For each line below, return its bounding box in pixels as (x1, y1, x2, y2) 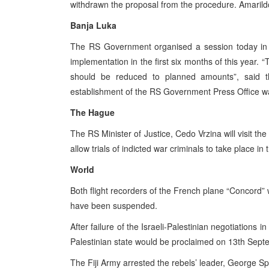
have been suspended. (70, 199, 157, 211)
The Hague (70, 106, 115, 118)
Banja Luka (70, 19, 116, 31)
